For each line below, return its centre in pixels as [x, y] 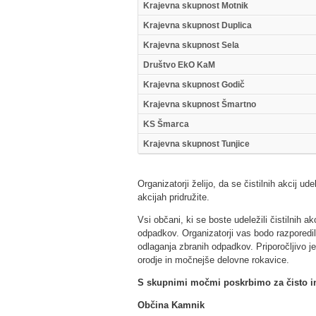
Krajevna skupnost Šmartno [199, 104]
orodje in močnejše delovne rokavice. [213, 260]
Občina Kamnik [171, 305]
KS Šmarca [166, 124]
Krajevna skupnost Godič [194, 85]
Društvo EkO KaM [179, 65]
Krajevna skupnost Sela [191, 45]
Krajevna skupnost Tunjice [196, 144]
